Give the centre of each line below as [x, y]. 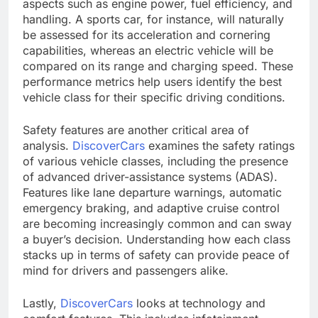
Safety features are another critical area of [136, 130]
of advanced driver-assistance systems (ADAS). [150, 176]
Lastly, [42, 303]
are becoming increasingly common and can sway [157, 223]
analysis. [48, 145]
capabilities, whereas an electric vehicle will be [148, 50]
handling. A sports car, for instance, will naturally [153, 19]
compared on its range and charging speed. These [158, 66]
